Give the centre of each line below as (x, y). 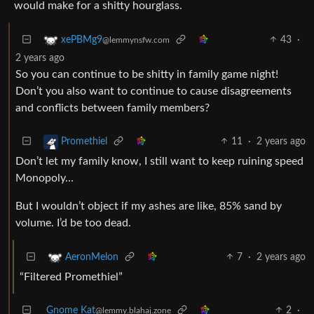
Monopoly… (45, 178)
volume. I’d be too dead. (73, 223)
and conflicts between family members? (112, 108)
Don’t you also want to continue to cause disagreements (153, 91)
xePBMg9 (82, 40)
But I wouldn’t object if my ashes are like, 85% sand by (149, 206)
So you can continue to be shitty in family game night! (147, 74)
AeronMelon (92, 257)
